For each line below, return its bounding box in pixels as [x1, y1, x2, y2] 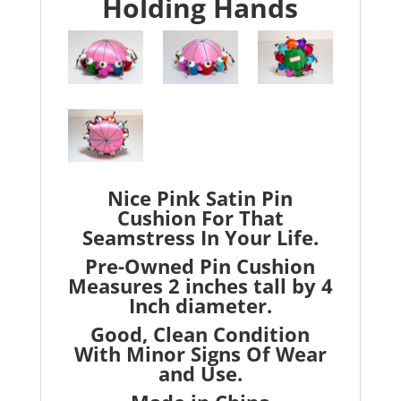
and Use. [158, 359, 243, 387]
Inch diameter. [128, 291, 272, 319]
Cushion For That [116, 203, 284, 231]
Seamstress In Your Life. [81, 223, 319, 251]
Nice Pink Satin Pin [107, 183, 294, 211]
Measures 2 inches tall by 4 [67, 271, 333, 299]
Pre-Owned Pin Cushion [85, 252, 316, 279]
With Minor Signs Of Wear [73, 339, 327, 367]
